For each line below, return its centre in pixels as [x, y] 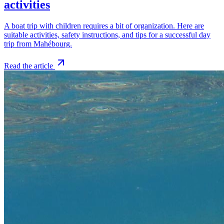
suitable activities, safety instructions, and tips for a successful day [107, 34]
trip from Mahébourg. [38, 43]
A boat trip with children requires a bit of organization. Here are [104, 25]
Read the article [28, 65]
